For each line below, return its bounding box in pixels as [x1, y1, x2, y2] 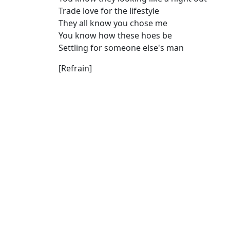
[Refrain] [59, 63, 92, 74]
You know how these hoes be [59, 30, 172, 42]
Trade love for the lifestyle [59, 5, 159, 17]
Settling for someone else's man [59, 42, 184, 54]
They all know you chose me [59, 17, 167, 29]
